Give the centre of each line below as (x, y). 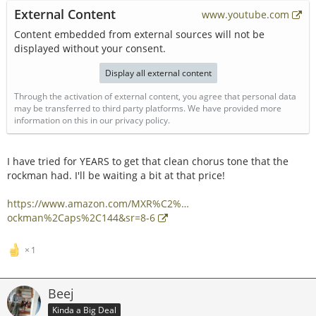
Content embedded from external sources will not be (139, 34)
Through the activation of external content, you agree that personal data (155, 96)
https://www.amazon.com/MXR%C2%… (98, 203)
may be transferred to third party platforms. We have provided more (148, 108)
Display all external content (158, 73)
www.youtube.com (245, 14)
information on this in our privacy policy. (92, 120)
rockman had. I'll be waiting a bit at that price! (116, 175)
